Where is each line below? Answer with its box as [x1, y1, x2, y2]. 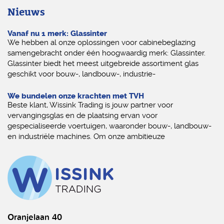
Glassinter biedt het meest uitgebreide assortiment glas [7, 59, 198, 68]
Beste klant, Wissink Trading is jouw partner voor [7, 100, 173, 110]
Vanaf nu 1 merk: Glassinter [7, 29, 107, 38]
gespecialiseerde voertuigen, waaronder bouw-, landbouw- [7, 121, 211, 131]
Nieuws [7, 6, 45, 19]
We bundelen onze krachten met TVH [7, 91, 144, 101]
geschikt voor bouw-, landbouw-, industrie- [7, 69, 155, 79]
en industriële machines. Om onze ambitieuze [7, 132, 165, 141]
